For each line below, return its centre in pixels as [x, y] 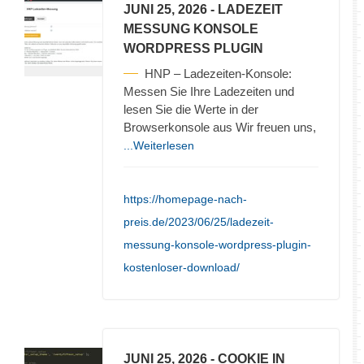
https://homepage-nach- [185, 199]
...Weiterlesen [159, 145]
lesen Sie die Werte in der [191, 109]
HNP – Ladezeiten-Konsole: [218, 73]
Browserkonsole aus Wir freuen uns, [220, 127]
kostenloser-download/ [182, 267]
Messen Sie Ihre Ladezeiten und [209, 91]
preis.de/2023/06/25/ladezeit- [199, 221]
